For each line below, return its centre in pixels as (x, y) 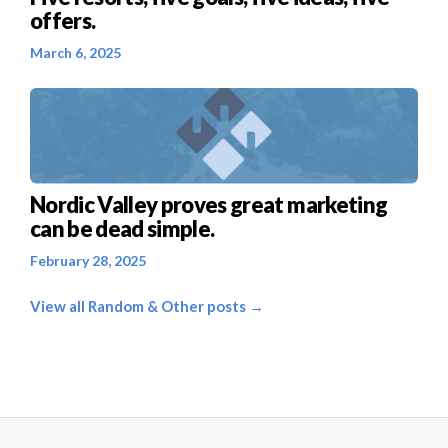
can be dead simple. (122, 228)
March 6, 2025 (75, 52)
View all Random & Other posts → (147, 305)
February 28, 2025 (88, 260)
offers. (63, 20)
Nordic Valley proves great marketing (209, 204)
